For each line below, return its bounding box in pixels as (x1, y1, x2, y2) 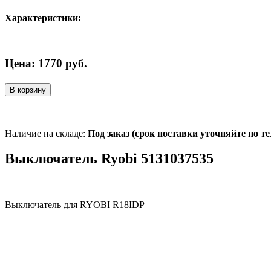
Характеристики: (5, 13, 81, 24)
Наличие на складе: (5, 128, 88, 139)
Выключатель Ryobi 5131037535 (5, 151, 214, 167)
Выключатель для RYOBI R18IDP (5, 200, 145, 211)
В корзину (10, 85, 46, 94)
